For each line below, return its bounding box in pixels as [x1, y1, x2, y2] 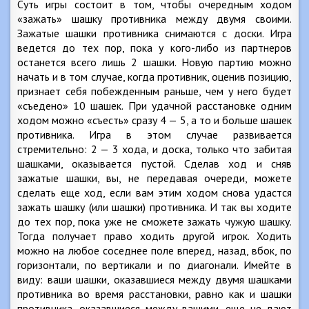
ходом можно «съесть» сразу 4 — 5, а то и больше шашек [17, 112, 292, 127]
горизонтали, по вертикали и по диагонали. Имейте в [17, 257, 292, 272]
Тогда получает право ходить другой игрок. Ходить [17, 228, 292, 243]
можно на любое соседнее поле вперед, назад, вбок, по [17, 243, 292, 257]
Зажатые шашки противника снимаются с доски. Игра [17, 26, 292, 40]
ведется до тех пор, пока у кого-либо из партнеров [17, 40, 292, 54]
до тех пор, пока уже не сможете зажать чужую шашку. [17, 214, 292, 228]
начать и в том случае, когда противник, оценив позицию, [17, 69, 292, 83]
